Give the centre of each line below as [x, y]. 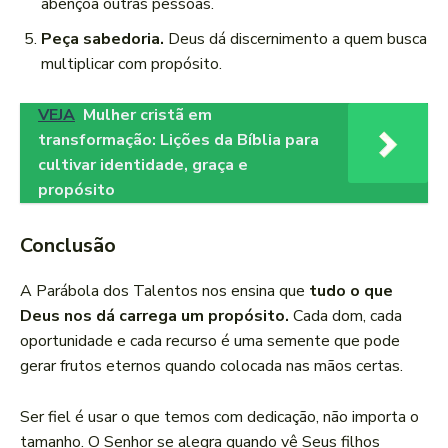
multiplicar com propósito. [131, 64]
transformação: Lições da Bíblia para [178, 140]
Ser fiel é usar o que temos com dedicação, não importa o [219, 417]
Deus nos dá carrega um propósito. [154, 316]
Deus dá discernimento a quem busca [295, 39]
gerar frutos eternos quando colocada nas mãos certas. [211, 366]
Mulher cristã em [147, 115]
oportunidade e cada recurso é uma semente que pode [210, 341]
